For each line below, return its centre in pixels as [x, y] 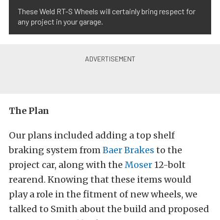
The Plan [29, 111]
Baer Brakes [128, 150]
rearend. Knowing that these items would [100, 179]
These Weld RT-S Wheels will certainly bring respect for [107, 11]
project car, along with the [67, 165]
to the [168, 150]
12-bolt [169, 165]
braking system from [56, 150]
